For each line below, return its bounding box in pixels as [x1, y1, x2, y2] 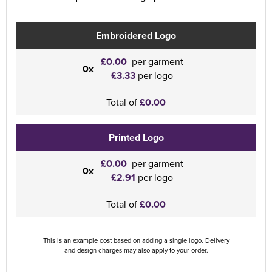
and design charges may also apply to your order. [64, 245, 208, 255]
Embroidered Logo [96, 29, 176, 42]
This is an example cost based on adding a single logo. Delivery [42, 236, 229, 245]
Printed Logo [108, 131, 164, 144]
